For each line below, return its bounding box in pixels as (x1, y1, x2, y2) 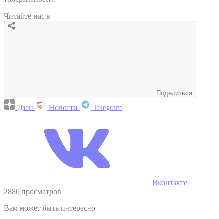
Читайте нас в (4, 11, 50, 20)
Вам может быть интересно (4, 203, 95, 212)
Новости (47, 103, 80, 111)
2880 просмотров (4, 187, 61, 196)
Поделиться (156, 89, 192, 97)
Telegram (91, 103, 122, 111)
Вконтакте (151, 178, 187, 187)
